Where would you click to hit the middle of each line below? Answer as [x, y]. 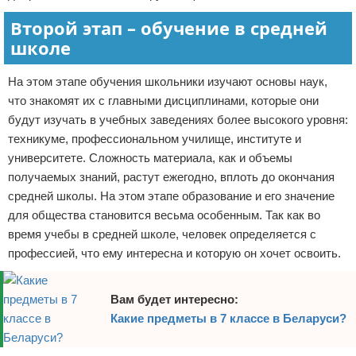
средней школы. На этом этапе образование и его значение [171, 196]
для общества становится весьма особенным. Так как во [164, 215]
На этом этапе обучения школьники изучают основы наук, [168, 81]
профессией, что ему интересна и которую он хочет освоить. [174, 253]
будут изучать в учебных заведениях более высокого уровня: [178, 120]
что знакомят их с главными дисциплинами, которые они [163, 101]
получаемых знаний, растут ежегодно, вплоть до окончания [171, 177]
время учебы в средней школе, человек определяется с [162, 234]
